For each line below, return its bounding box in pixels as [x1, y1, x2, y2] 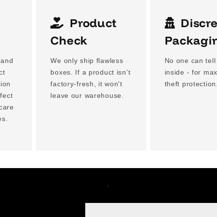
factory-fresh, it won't [50, 80, 123, 88]
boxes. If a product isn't [50, 68, 131, 77]
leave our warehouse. [50, 92, 124, 100]
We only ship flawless [50, 57, 124, 65]
